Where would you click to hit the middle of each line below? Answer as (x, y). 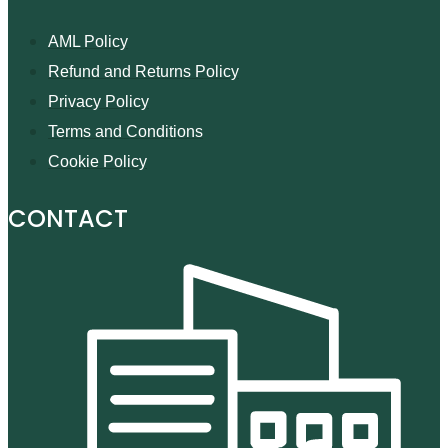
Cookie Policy (97, 161)
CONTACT (68, 218)
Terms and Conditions (125, 131)
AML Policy (88, 41)
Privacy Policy (98, 101)
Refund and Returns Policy (143, 71)
